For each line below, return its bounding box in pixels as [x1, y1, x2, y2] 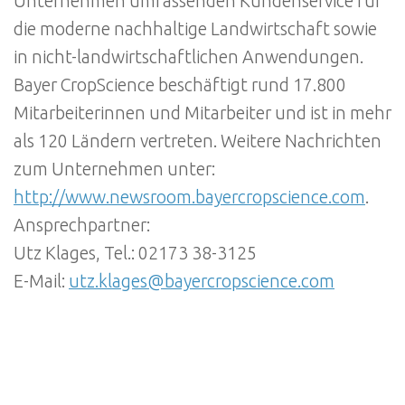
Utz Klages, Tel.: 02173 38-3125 [14, 242, 257, 263]
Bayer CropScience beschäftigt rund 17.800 [14, 74, 346, 95]
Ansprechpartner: [14, 214, 150, 235]
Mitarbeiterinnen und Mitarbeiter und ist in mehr [14, 102, 391, 123]
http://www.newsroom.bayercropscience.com [14, 186, 365, 207]
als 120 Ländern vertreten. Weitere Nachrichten [14, 130, 381, 151]
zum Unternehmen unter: [14, 158, 215, 179]
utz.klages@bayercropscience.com [69, 270, 334, 291]
